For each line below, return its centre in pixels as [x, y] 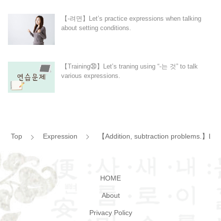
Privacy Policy [110, 213]
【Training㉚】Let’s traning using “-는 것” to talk [129, 66]
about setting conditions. [96, 28]
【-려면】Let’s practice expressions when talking [131, 18]
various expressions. [91, 75]
